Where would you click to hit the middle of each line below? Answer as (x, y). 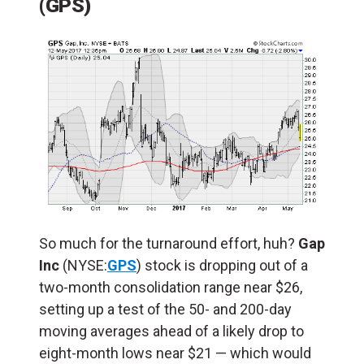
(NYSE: (85, 266)
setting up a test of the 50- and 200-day (165, 310)
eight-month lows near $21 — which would (175, 353)
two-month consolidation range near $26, (171, 288)
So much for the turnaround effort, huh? (167, 244)
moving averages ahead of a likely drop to (171, 331)
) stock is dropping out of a (222, 266)
